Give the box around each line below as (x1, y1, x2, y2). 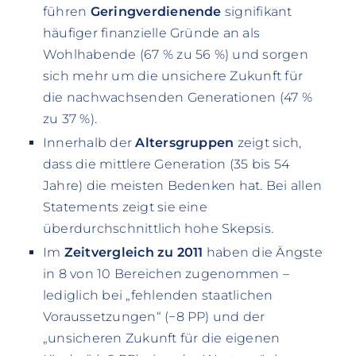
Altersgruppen (135, 135, 234, 151)
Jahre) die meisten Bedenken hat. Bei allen (42, 178, 323, 194)
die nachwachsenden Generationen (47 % (42, 90, 312, 106)
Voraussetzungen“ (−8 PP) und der (42, 309, 265, 325)
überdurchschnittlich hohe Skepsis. (42, 221, 274, 237)
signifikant (221, 4, 292, 20)
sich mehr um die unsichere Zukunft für (42, 68, 304, 84)
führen (42, 4, 91, 20)
